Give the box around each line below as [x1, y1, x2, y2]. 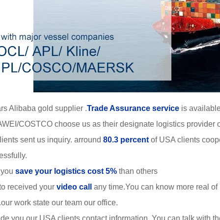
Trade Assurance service [87, 104, 179, 112]
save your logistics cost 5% [15, 167, 117, 175]
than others [117, 167, 158, 175]
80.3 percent [103, 136, 149, 144]
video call [56, 183, 92, 191]
